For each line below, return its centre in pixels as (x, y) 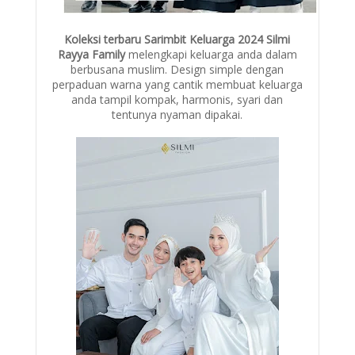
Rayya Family (93, 54)
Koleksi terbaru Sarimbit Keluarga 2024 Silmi (177, 39)
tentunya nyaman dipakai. (177, 115)
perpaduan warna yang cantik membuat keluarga (177, 84)
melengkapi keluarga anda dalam (212, 54)
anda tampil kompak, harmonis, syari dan (177, 99)
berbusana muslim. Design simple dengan (177, 69)
